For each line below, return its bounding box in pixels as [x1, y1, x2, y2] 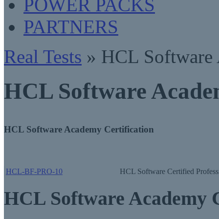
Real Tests [4, 46, 82, 67]
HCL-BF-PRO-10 [6, 167, 63, 176]
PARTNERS [23, 16, 118, 37]
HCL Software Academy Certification [4, 124, 154, 134]
